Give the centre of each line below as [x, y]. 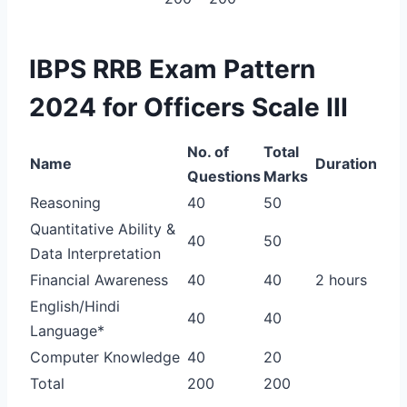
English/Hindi [75, 306]
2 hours [341, 279]
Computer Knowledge [105, 357]
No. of [208, 151]
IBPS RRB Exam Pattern [172, 69]
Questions [224, 176]
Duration [346, 163]
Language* [67, 330]
